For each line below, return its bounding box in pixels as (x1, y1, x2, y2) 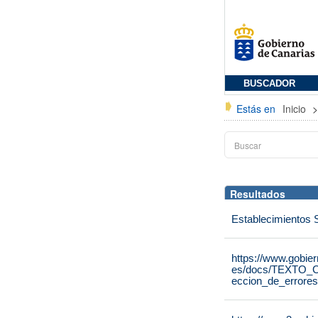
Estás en (236, 102, 275, 116)
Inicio (283, 102, 309, 116)
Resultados (230, 187, 285, 201)
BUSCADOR (243, 79, 295, 89)
